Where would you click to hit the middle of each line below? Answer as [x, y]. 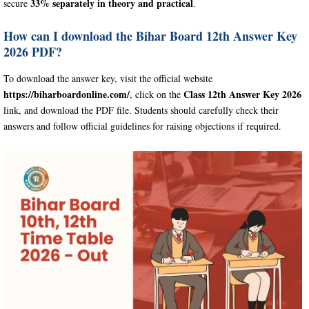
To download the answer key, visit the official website [108, 78]
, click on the [157, 94]
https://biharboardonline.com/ [67, 94]
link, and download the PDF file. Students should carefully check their [141, 110]
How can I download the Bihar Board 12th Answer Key [150, 36]
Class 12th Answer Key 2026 [242, 94]
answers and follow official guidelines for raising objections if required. [142, 126]
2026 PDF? [33, 51]
